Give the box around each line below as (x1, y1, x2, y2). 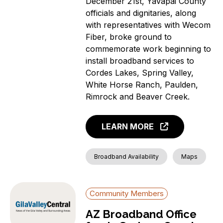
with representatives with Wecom (86, 19, 211, 30)
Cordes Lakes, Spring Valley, (86, 67, 194, 78)
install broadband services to (86, 55, 195, 66)
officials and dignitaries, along (86, 7, 197, 18)
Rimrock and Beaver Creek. (86, 91, 190, 102)
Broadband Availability (94, 153, 159, 161)
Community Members (90, 189, 164, 199)
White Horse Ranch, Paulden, (86, 79, 199, 90)
